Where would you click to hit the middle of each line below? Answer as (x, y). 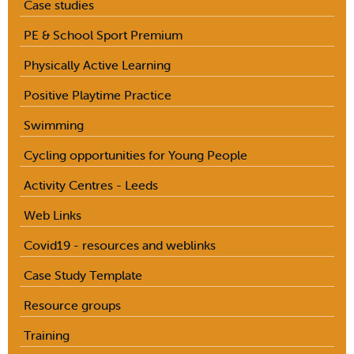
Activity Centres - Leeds (91, 185)
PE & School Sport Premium (103, 34)
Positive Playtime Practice (98, 94)
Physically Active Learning (97, 64)
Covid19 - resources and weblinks (120, 245)
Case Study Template (83, 275)
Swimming (54, 124)
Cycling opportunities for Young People (136, 154)
